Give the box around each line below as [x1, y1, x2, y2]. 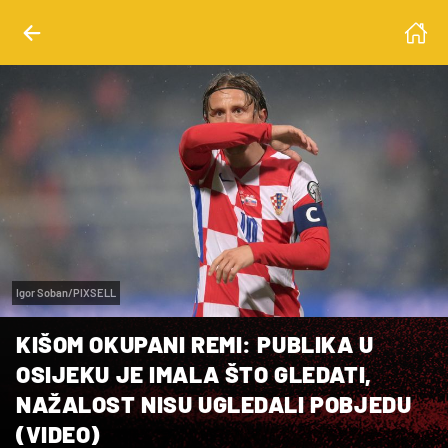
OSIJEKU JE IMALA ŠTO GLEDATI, [16, 359, 372, 388]
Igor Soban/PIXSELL [16, 285, 116, 299]
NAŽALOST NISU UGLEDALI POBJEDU [16, 389, 412, 418]
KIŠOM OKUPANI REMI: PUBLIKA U [16, 329, 374, 358]
